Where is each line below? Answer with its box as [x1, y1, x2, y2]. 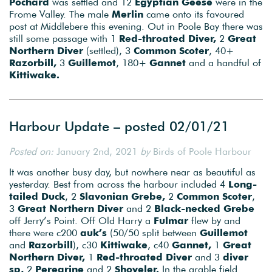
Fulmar [154, 214, 191, 227]
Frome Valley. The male [9, 8, 112, 21]
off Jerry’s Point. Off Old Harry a [9, 214, 154, 227]
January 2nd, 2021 [53, 145, 140, 158]
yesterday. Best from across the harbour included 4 [9, 178, 228, 191]
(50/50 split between [107, 226, 200, 239]
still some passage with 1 [9, 32, 119, 45]
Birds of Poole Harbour [150, 145, 251, 158]
